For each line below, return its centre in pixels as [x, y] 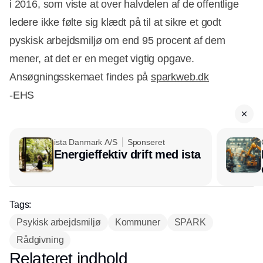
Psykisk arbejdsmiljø [59, 222]
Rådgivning [40, 240]
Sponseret [146, 142]
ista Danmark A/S [86, 142]
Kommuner [137, 222]
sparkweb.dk [180, 77]
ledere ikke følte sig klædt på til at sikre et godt [115, 23]
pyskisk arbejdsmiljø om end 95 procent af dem [117, 41]
